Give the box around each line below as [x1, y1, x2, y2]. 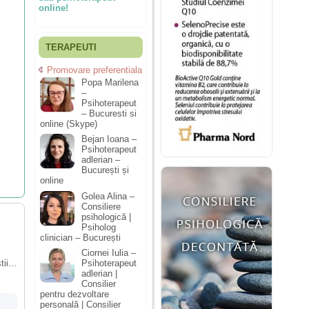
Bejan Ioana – [81, 134, 137, 145]
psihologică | [81, 211, 131, 222]
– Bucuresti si [81, 108, 137, 119]
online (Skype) [40, 118, 97, 129]
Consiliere [81, 201, 121, 212]
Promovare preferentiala [47, 65, 142, 75]
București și [81, 165, 129, 176]
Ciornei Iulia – [81, 248, 136, 259]
